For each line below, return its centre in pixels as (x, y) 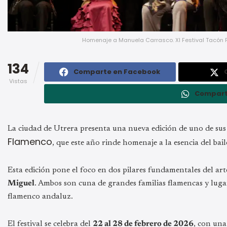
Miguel (21, 183)
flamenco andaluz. (40, 196)
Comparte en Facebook (117, 71)
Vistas (18, 81)
